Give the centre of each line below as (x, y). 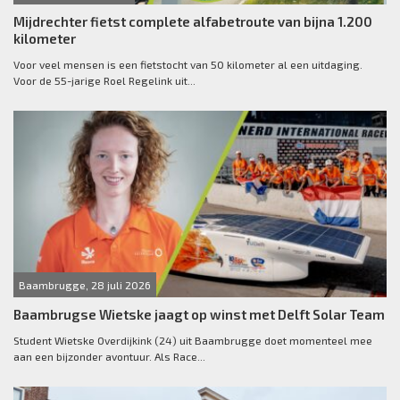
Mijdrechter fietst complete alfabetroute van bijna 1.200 (193, 22)
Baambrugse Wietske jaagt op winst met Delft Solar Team (199, 315)
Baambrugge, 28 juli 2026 (85, 285)
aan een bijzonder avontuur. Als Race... (109, 357)
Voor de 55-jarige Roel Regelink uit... (104, 81)
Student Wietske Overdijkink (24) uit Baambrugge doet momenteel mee (193, 341)
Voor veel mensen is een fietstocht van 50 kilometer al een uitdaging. (188, 65)
